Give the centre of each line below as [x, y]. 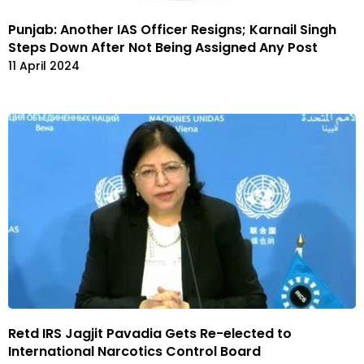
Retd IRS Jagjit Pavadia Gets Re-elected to [150, 334]
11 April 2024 [44, 66]
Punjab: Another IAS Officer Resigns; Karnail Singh [172, 30]
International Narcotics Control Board [134, 352]
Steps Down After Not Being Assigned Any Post [163, 48]
